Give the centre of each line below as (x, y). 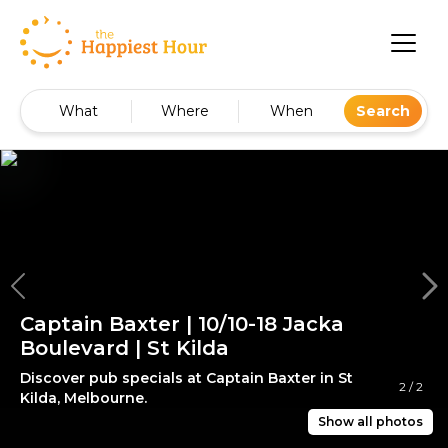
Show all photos (370, 422)
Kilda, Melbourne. (83, 398)
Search (383, 111)
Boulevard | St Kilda (124, 348)
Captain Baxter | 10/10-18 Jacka (182, 324)
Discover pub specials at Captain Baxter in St (186, 378)
